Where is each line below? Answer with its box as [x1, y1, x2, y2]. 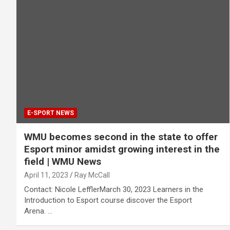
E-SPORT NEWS [27, 109, 74, 117]
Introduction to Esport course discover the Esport [24, 196, 192, 205]
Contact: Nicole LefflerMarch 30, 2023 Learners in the [24, 185, 203, 195]
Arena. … [24, 206, 52, 216]
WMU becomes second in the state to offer [24, 131, 218, 143]
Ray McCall [74, 171, 110, 180]
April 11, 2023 [24, 171, 68, 180]
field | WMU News [24, 156, 101, 168]
